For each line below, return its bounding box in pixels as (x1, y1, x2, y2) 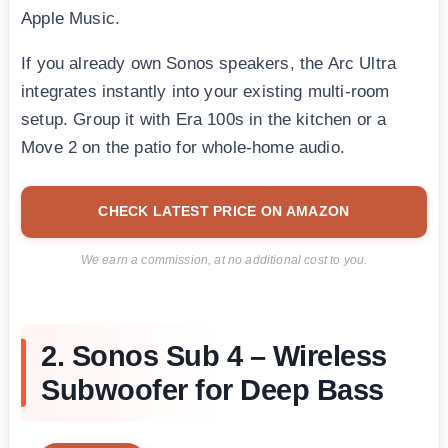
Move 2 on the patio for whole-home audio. (21, 137, 345, 157)
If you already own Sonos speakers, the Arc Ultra (21, 53, 397, 73)
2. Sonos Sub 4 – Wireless (41, 339, 387, 372)
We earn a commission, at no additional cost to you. (80, 253, 368, 266)
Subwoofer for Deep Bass (41, 373, 384, 406)
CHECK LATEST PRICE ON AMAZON (98, 202, 350, 219)
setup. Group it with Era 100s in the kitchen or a (21, 109, 387, 129)
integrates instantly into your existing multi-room (21, 81, 390, 101)
